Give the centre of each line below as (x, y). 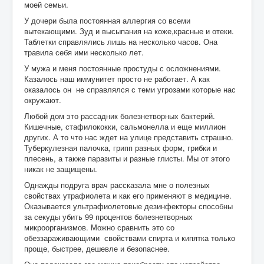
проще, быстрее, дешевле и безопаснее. (98, 248)
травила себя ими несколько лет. (85, 52)
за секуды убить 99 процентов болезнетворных (108, 216)
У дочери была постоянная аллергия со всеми (107, 20)
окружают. (43, 100)
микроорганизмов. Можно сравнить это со (99, 227)
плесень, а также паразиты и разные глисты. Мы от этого (127, 158)
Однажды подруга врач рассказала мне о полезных (117, 184)
